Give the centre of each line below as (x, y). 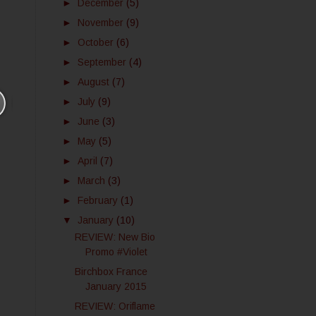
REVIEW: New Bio (115, 237)
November (102, 22)
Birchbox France (111, 272)
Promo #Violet (116, 252)
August (95, 81)
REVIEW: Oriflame (115, 306)
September (103, 62)
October (97, 42)
